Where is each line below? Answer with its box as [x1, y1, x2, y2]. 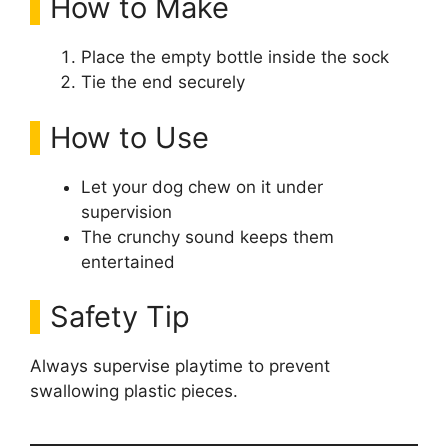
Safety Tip [50, 299, 190, 334]
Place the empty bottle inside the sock [81, 47, 389, 67]
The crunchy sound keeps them [81, 226, 334, 247]
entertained [81, 251, 175, 272]
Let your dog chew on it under [81, 176, 323, 197]
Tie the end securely [81, 72, 245, 92]
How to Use [50, 119, 209, 155]
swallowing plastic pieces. [30, 381, 238, 401]
